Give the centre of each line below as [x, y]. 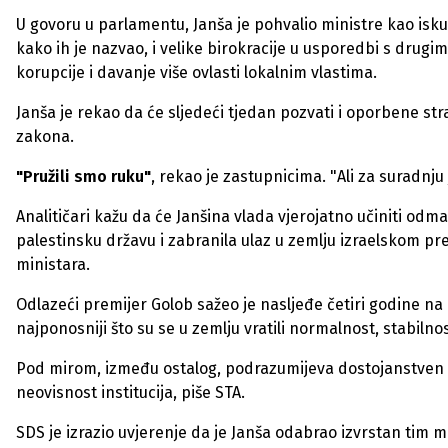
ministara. [53, 264]
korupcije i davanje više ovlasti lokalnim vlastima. [196, 72]
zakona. [45, 136]
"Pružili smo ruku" [83, 176]
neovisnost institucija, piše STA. [130, 392]
